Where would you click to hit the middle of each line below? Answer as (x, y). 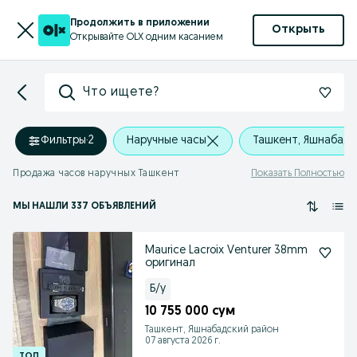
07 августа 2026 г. (183, 341)
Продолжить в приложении (140, 23)
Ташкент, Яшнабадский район (212, 330)
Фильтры (63, 141)
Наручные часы (167, 141)
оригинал (170, 263)
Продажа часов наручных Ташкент (96, 174)
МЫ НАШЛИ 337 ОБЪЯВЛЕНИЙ (84, 206)
